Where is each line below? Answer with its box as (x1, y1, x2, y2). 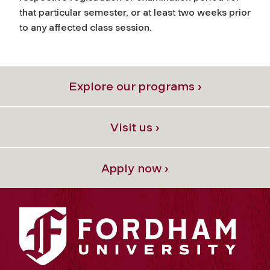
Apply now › (101, 160, 169, 175)
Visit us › (110, 119, 160, 134)
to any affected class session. (19, 21, 152, 33)
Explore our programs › (68, 78, 202, 93)
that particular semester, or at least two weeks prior (19, 6, 251, 18)
